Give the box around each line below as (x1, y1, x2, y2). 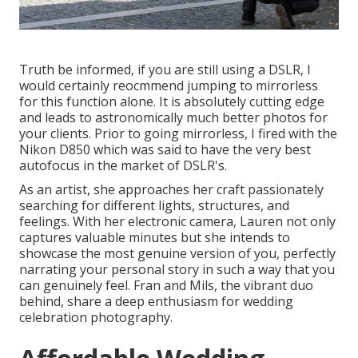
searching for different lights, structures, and (19, 196, 289, 214)
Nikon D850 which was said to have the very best (19, 140, 311, 158)
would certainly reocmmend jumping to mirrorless (19, 76, 318, 94)
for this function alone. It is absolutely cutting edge (19, 92, 324, 110)
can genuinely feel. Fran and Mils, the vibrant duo (19, 276, 313, 294)
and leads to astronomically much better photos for (19, 108, 328, 126)
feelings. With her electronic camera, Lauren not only (19, 212, 336, 230)
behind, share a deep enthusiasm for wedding (19, 292, 293, 310)
